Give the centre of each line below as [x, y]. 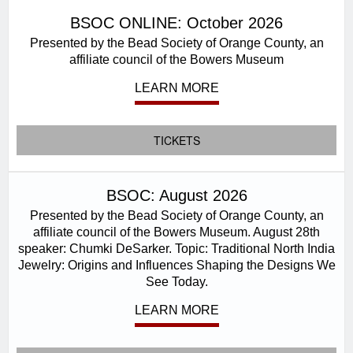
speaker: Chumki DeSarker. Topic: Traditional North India [176, 248]
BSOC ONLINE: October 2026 [176, 23]
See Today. [176, 281]
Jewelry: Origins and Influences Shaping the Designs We [176, 265]
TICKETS [176, 140]
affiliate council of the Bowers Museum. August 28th [176, 232]
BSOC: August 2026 [176, 195]
